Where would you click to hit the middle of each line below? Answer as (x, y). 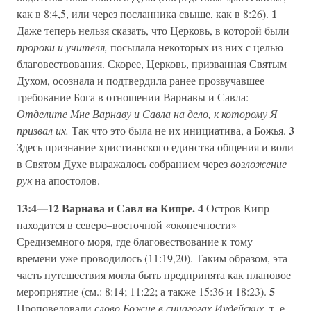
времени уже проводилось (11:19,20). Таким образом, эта (152, 258)
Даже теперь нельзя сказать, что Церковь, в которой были (153, 30)
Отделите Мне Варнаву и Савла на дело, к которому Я (147, 114)
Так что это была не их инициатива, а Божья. (180, 130)
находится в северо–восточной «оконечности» (127, 225)
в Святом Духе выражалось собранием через (124, 163)
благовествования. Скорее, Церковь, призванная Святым (152, 64)
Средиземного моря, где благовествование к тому (135, 241)
